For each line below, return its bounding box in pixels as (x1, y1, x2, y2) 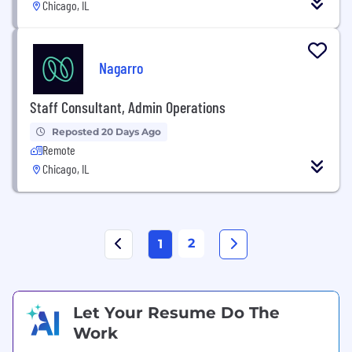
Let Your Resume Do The (73, 302, 280, 322)
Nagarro (99, 58, 143, 78)
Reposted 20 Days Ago (52, 125, 161, 137)
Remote (42, 141, 75, 157)
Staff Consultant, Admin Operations (30, 97, 225, 116)
